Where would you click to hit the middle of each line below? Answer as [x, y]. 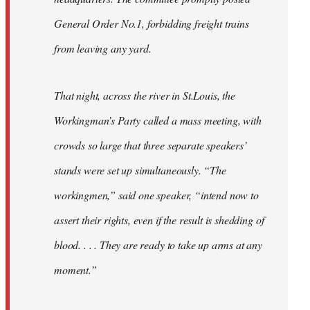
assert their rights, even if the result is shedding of [159, 220]
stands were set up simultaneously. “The [140, 170]
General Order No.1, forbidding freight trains [152, 24]
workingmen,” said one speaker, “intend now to [156, 195]
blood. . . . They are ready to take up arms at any [158, 245]
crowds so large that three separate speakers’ [151, 145]
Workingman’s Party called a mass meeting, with [158, 120]
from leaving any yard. [103, 48]
